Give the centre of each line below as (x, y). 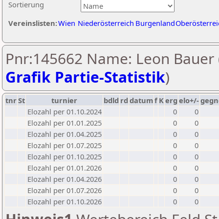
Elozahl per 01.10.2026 (65, 201)
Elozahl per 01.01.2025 (65, 123)
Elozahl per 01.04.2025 (65, 134)
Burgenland (155, 23)
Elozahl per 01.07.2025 (65, 145)
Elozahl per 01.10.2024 (65, 111)
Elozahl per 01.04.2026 (65, 179)
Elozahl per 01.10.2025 (65, 156)
